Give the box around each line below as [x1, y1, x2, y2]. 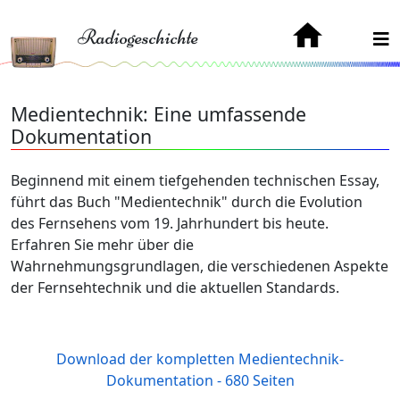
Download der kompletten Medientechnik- [56, 349, 344, 369]
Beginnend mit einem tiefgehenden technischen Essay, [11, 171, 379, 190]
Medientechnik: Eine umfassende [11, 101, 306, 127]
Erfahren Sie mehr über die [11, 235, 194, 254]
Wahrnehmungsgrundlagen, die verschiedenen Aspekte [11, 256, 388, 276]
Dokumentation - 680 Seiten [105, 371, 295, 390]
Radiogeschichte [77, 24, 198, 50]
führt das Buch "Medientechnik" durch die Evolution [11, 192, 362, 212]
